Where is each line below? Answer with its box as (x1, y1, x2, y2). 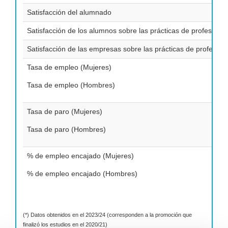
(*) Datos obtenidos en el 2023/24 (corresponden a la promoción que (23, 212, 192, 218)
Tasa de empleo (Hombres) (27, 81, 115, 89)
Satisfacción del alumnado (27, 8, 111, 16)
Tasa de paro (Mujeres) (27, 107, 102, 116)
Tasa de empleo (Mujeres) (27, 63, 111, 71)
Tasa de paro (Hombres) (27, 125, 106, 133)
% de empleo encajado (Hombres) (27, 169, 137, 178)
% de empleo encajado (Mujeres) (27, 152, 134, 160)
